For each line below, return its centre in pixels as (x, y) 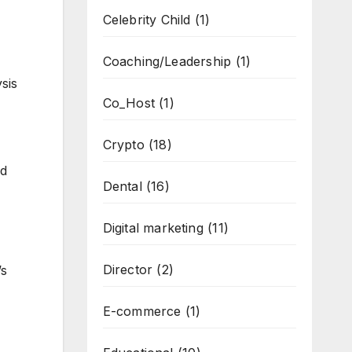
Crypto (123, 145)
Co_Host (128, 103)
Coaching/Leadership (167, 61)
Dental (122, 186)
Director (128, 269)
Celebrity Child (147, 20)
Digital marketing (153, 228)
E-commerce (142, 311)
